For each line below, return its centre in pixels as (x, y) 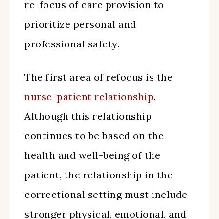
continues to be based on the (94, 136)
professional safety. (72, 44)
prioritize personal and (80, 24)
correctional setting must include (106, 194)
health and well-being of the (92, 155)
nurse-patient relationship (89, 97)
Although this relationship (88, 116)
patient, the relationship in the (99, 175)
